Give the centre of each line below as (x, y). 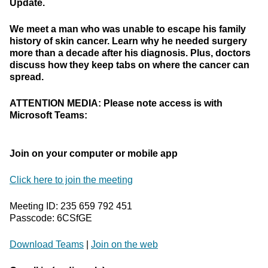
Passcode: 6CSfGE (51, 218)
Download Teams (47, 244)
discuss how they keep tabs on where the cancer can (130, 65)
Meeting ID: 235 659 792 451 (71, 206)
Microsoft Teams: (48, 115)
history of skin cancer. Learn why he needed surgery (128, 41)
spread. (27, 77)
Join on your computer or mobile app (94, 153)
